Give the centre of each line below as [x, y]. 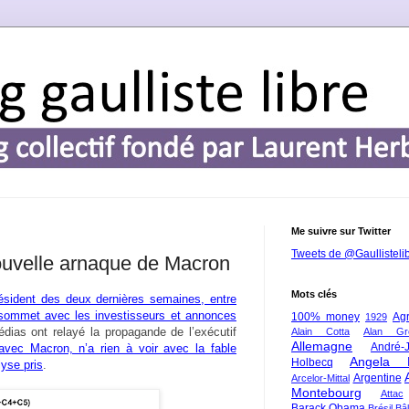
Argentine [377, 378]
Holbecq [312, 362]
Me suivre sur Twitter [341, 231]
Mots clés [314, 294]
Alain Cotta [320, 331]
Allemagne [322, 346]
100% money [325, 317]
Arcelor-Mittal [320, 378]
